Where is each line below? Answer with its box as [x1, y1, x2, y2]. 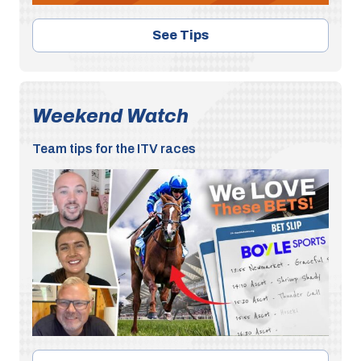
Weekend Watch [32, 105, 189, 127]
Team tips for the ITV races [32, 141, 196, 156]
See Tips [152, 27, 209, 42]
